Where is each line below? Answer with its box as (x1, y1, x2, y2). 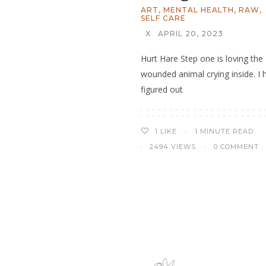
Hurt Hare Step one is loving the (141, 53, 263, 65)
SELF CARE (141, 14, 186, 23)
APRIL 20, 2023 (158, 29, 223, 39)
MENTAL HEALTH (163, 5, 234, 15)
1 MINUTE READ (195, 126, 254, 135)
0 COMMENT (214, 142, 259, 151)
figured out (141, 84, 183, 96)
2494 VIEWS (150, 142, 196, 151)
